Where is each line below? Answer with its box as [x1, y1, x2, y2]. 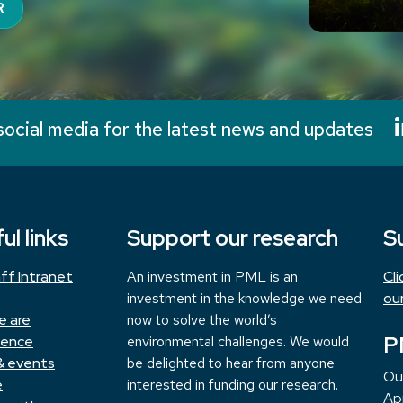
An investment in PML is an [127, 267, 298, 287]
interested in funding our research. [127, 375, 338, 395]
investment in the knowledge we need [127, 289, 362, 309]
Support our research [127, 224, 338, 253]
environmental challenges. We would [127, 332, 349, 352]
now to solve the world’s [127, 310, 277, 330]
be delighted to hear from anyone [127, 354, 335, 373]
